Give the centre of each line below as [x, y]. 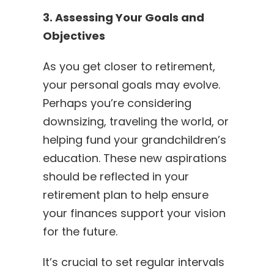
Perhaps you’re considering [117, 103]
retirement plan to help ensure [125, 194]
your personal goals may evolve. [131, 84]
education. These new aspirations [135, 158]
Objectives [74, 35]
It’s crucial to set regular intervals [133, 262]
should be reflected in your [116, 176]
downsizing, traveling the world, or [135, 121]
